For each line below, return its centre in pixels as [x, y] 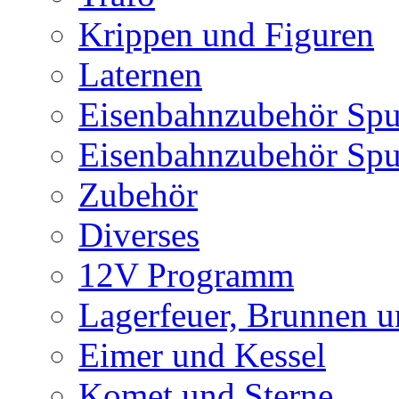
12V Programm [186, 275]
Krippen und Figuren [226, 35]
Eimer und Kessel [202, 355]
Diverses [139, 235]
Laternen [140, 75]
